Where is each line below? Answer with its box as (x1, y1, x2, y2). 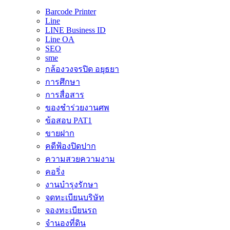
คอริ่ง (45, 167, 65, 176)
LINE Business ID (45, 25, 106, 34)
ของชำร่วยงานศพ (45, 103, 109, 112)
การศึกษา (45, 77, 80, 86)
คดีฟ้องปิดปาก (45, 141, 96, 150)
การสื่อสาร (45, 90, 84, 99)
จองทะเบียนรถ (45, 205, 97, 215)
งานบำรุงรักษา (45, 180, 98, 189)
